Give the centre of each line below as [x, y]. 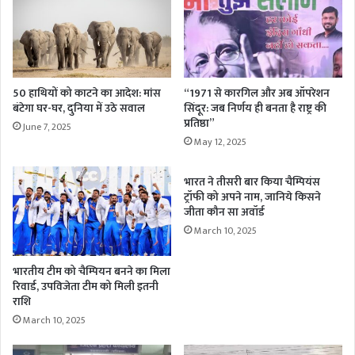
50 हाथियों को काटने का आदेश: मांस [87, 93]
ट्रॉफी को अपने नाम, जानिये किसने [252, 197]
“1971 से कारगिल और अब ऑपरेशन [257, 93]
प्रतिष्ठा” [199, 123]
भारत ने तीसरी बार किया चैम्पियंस [252, 181]
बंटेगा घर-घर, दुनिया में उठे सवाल [79, 108]
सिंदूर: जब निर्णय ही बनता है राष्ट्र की [255, 108]
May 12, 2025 [220, 141]
